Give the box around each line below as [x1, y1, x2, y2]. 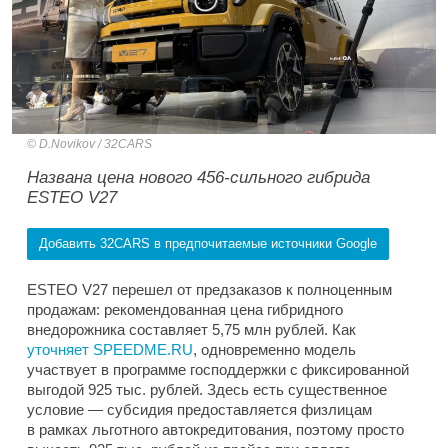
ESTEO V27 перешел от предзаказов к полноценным [27, 281, 392, 299]
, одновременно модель [193, 341, 356, 359]
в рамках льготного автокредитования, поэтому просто [27, 421, 404, 439]
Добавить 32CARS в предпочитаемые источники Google [39, 236, 377, 252]
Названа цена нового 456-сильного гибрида [27, 168, 370, 188]
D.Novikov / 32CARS [39, 137, 152, 152]
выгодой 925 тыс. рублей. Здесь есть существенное [27, 381, 387, 399]
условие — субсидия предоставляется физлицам [27, 401, 372, 419]
